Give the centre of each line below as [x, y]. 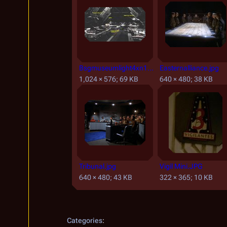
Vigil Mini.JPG [181, 166]
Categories [85, 220]
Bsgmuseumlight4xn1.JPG [150, 68]
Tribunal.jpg [98, 166]
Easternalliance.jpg [189, 68]
